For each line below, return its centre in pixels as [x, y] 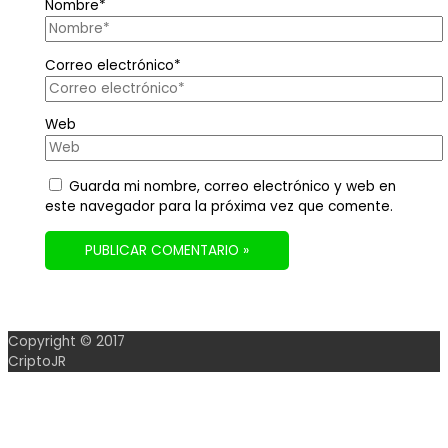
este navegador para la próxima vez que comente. [218, 206]
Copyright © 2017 [66, 342]
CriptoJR [37, 362]
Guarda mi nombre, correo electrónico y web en [232, 186]
